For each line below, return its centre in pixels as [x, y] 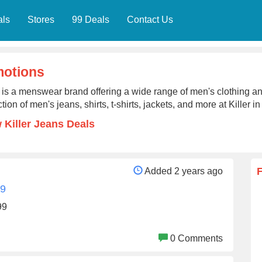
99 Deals [90, 20]
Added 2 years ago [184, 171]
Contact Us [150, 20]
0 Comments [196, 238]
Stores [41, 20]
